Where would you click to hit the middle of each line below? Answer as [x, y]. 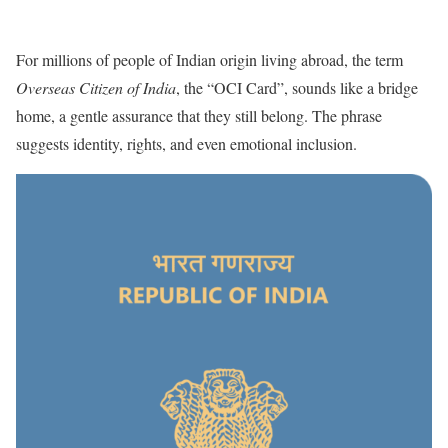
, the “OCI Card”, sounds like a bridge [297, 87]
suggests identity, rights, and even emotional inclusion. [186, 143]
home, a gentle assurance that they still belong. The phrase [199, 115]
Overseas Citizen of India [96, 87]
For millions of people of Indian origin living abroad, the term [209, 59]
